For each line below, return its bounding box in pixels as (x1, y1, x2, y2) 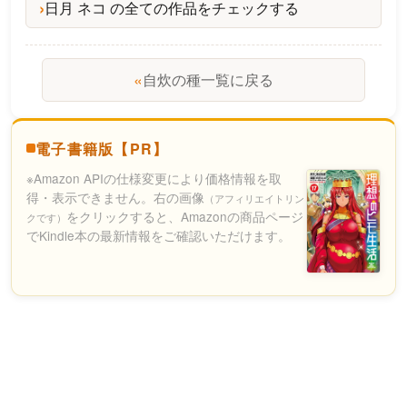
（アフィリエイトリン (204, 190, 304, 205)
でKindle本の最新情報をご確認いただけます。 (26, 225, 291, 244)
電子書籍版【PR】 (35, 137, 169, 159)
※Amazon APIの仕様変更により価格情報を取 (26, 168, 282, 187)
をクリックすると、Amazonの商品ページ (66, 206, 303, 225)
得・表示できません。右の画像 (26, 187, 204, 206)
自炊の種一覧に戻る (143, 69, 273, 91)
